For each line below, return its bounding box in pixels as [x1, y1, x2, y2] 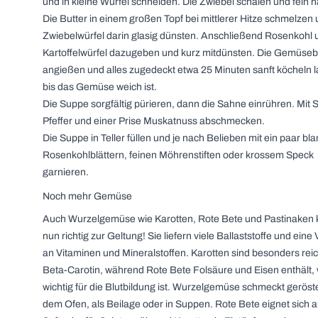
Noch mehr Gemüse [43, 191, 132, 202]
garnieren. [43, 167, 89, 177]
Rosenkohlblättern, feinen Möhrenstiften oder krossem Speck [43, 150, 314, 160]
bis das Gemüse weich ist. [43, 82, 157, 92]
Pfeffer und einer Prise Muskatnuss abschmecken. [43, 116, 265, 126]
